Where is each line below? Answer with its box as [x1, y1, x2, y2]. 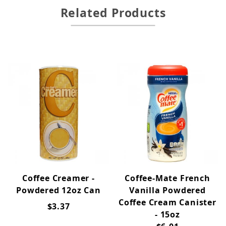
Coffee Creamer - [22, 173, 95, 184]
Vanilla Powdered [129, 185, 206, 196]
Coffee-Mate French [125, 173, 210, 184]
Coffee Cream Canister [119, 197, 216, 208]
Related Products [60, 5, 166, 21]
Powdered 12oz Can [16, 185, 101, 196]
